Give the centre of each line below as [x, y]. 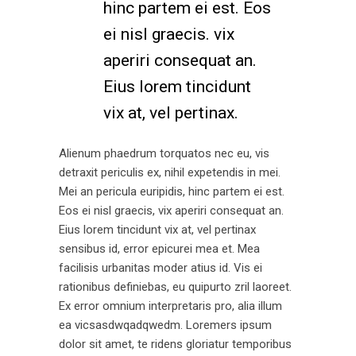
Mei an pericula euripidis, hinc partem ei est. [172, 192]
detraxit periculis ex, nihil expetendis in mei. [170, 172]
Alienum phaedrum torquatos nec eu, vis [164, 153]
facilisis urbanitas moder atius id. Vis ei [161, 268]
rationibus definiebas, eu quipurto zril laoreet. [175, 287]
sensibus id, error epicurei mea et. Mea [159, 249]
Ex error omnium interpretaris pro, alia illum [170, 306]
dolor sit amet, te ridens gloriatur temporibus [175, 344]
